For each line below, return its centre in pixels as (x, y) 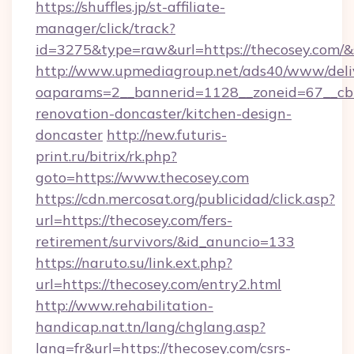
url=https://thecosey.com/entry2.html (158, 284)
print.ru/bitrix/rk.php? (106, 156)
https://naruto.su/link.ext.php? (134, 263)
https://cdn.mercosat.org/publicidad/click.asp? (185, 199)
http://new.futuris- (167, 135)
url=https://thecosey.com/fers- (134, 220)
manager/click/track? (105, 28)
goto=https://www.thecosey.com (142, 177)
